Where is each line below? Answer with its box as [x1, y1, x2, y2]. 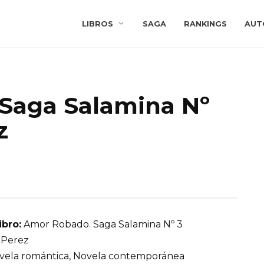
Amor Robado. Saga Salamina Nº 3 [21, 219, 183, 230]
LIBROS [82, 19, 114, 28]
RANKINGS [183, 19, 227, 28]
